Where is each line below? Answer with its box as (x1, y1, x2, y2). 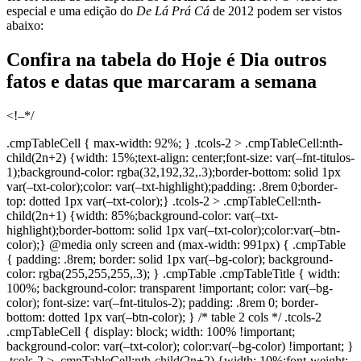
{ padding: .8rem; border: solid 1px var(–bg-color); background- (6, 252, 333, 267)
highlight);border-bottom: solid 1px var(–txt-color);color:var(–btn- (6, 223, 340, 238)
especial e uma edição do (6, 4, 136, 19)
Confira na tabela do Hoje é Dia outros (6, 49, 326, 71)
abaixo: (6, 19, 44, 33)
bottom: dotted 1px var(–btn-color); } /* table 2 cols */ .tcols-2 (6, 310, 322, 325)
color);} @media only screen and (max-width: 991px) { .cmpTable (6, 238, 346, 252)
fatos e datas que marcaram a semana (6, 71, 317, 93)
